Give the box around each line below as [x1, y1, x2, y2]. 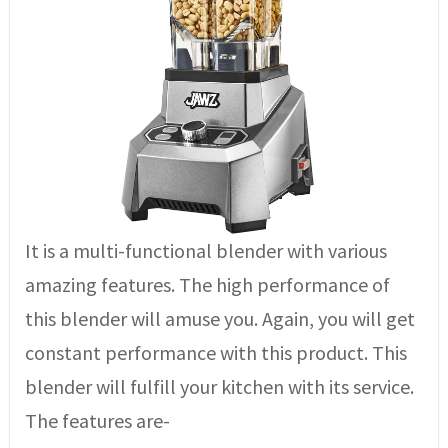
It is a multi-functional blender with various [24, 238, 387, 263]
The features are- [24, 408, 170, 433]
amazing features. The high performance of [24, 272, 390, 297]
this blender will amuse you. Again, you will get [24, 306, 415, 331]
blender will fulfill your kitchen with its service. [24, 374, 414, 399]
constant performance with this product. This [24, 340, 407, 365]
